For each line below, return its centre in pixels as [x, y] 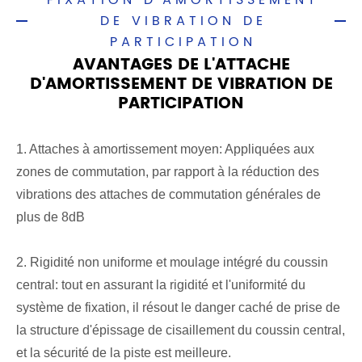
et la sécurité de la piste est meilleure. [124, 353]
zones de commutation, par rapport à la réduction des [168, 172]
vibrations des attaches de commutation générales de [168, 194]
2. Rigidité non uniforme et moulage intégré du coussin [172, 262]
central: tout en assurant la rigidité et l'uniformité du [161, 285]
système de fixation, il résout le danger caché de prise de [178, 307]
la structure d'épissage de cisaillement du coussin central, [181, 330]
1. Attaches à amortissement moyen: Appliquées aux [165, 149]
